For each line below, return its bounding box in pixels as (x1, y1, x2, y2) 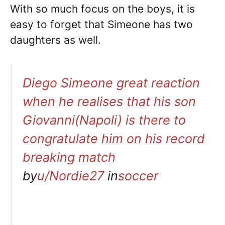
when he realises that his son (23, 93, 196, 109)
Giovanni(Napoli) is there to (23, 112, 186, 128)
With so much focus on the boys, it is (10, 3, 195, 16)
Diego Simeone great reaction (23, 75, 200, 90)
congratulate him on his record (23, 131, 205, 146)
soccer (118, 168, 158, 183)
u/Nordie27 (37, 168, 104, 183)
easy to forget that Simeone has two (10, 18, 193, 31)
